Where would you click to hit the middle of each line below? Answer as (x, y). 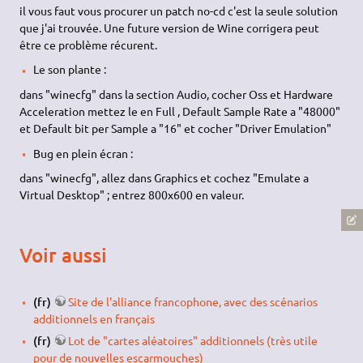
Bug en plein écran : (83, 153)
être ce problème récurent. (89, 44)
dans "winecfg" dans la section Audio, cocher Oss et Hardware (177, 94)
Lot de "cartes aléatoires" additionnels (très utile (192, 340)
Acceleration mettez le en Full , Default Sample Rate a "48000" (180, 111)
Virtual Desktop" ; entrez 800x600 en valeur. (132, 195)
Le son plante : (69, 69)
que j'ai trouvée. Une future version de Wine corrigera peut (170, 27)
